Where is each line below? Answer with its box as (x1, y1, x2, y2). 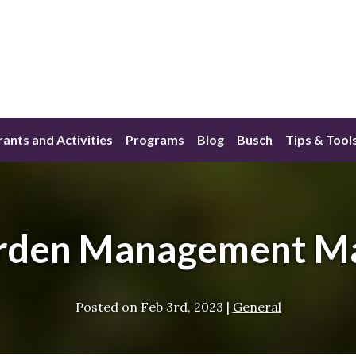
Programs (126, 132, 184, 148)
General (232, 298, 281, 315)
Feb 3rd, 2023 (140, 298, 223, 315)
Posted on (75, 298, 137, 315)
